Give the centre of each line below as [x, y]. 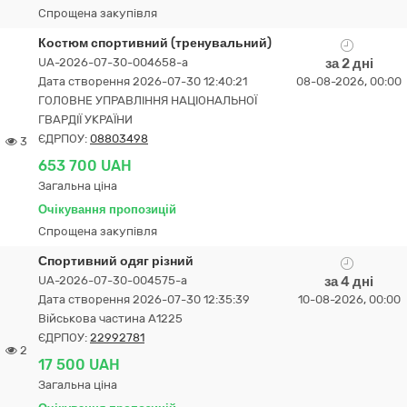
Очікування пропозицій [107, 209]
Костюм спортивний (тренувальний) [155, 43]
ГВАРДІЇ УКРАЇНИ [85, 119]
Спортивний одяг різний [116, 261]
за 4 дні [349, 282]
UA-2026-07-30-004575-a [113, 280]
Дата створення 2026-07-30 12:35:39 [144, 299]
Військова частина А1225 [110, 318]
